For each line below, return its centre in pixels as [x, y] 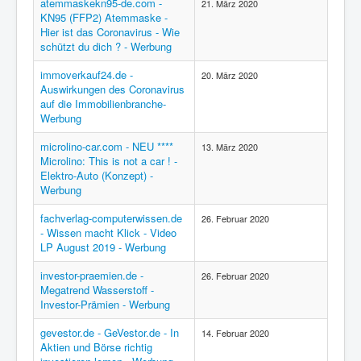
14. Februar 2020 [235, 333]
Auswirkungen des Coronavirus [112, 89]
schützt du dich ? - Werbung [106, 46]
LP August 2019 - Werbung [103, 247]
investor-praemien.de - [92, 275]
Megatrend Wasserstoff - [97, 290]
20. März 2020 [230, 75]
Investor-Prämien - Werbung [105, 304]
